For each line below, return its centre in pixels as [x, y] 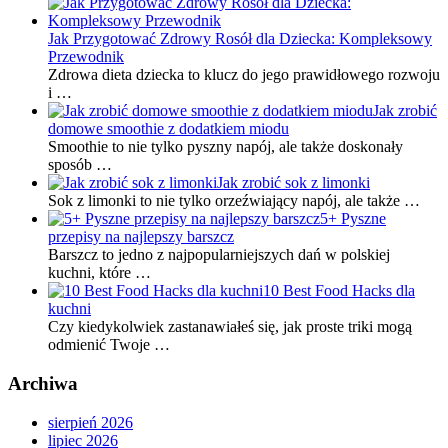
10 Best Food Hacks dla [339, 291]
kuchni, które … [99, 273]
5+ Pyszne [353, 219]
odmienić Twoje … [109, 345]
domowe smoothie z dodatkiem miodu [168, 129]
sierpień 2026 [90, 422]
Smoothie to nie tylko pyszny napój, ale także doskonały [225, 147]
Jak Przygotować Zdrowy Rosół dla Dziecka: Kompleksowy [240, 39]
